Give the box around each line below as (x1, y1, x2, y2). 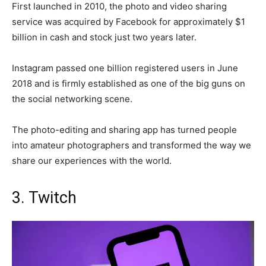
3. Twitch (12, 188, 77, 207)
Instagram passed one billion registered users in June (12, 62, 238, 74)
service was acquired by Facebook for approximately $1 (12, 15, 245, 27)
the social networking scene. (12, 93, 132, 104)
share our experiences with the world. (12, 154, 172, 166)
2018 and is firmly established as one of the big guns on (12, 77, 245, 89)
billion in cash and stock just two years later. (12, 31, 197, 43)
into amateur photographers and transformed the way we (12, 139, 251, 151)
